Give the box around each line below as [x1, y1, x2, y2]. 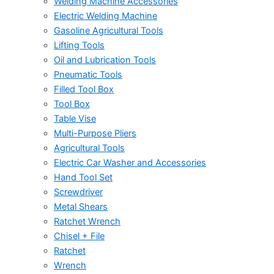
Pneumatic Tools [54, 68, 122, 80]
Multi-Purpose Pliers [54, 127, 136, 139]
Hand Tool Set [54, 171, 113, 183]
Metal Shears [54, 201, 108, 212]
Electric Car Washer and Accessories [54, 157, 206, 168]
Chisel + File [54, 230, 105, 242]
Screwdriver [54, 186, 103, 198]
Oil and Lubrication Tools [54, 54, 156, 65]
